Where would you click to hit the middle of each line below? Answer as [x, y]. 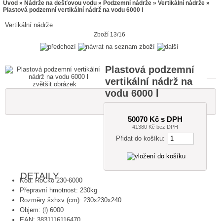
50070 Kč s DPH [155, 119]
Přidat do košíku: [142, 138]
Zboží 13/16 [109, 35]
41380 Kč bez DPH [155, 127]
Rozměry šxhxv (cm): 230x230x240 [71, 200]
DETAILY [40, 176]
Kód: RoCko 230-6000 [51, 180]
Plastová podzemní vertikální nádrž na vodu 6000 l [73, 10]
